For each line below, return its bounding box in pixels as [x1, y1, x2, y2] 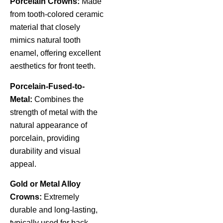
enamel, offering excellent [10, 49, 101, 58]
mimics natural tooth [10, 36, 81, 45]
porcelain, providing [10, 133, 80, 142]
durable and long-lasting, [10, 206, 98, 215]
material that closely [10, 23, 80, 32]
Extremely [42, 193, 79, 202]
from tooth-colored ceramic [10, 10, 104, 19]
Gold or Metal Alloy [10, 180, 81, 189]
